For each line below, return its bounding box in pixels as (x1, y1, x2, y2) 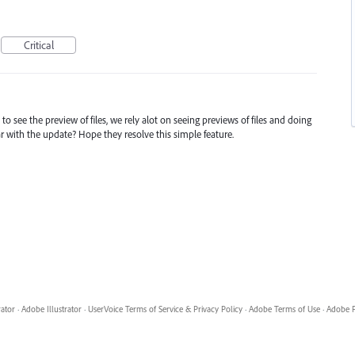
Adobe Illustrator (21, 303, 82, 315)
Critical (23, 38, 54, 52)
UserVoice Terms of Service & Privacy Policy (87, 303, 242, 315)
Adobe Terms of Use (248, 303, 320, 315)
